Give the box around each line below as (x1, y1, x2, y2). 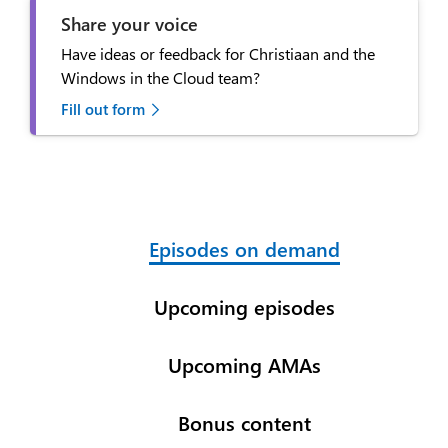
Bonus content (177, 408, 311, 436)
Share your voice (61, 12, 198, 36)
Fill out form (61, 98, 145, 119)
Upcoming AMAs (167, 350, 321, 378)
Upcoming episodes (153, 292, 335, 320)
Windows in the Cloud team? (61, 67, 260, 88)
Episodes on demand (148, 234, 340, 262)
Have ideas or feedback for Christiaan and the (61, 43, 375, 64)
